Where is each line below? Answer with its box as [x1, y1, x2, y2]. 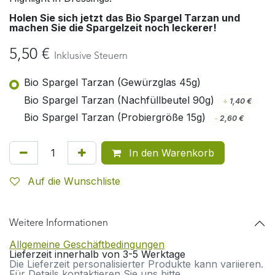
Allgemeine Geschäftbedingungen [9, 238, 165, 250]
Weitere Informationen [9, 218, 108, 228]
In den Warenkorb [126, 146, 214, 159]
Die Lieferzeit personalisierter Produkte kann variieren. [9, 257, 263, 270]
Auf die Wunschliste [28, 174, 120, 187]
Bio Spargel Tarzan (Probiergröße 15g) [24, 110, 206, 123]
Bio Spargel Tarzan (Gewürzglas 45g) [24, 76, 201, 88]
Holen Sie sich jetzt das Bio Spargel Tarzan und [9, 11, 240, 24]
